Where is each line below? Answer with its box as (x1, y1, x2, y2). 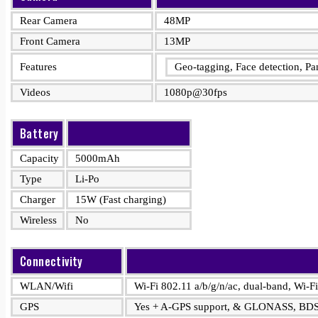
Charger (20, 194, 55, 205)
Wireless (20, 214, 57, 226)
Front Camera (20, 35, 80, 47)
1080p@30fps (164, 87, 227, 98)
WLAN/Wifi (20, 280, 73, 292)
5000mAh (75, 153, 120, 164)
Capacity (20, 153, 59, 164)
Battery (20, 125, 59, 142)
